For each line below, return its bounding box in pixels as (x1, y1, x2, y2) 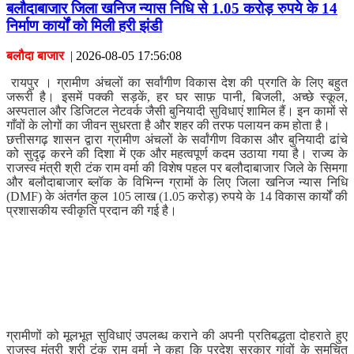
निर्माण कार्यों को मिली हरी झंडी (6, 17, 162, 34)
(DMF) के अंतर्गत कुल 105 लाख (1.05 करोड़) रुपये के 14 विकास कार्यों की (6, 190, 348, 204)
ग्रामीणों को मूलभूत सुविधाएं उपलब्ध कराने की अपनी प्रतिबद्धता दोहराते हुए (6, 329, 348, 343)
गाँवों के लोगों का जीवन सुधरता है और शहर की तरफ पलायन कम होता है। (6, 119, 330, 133)
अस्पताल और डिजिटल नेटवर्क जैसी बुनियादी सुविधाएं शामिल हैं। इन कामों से (6, 104, 348, 119)
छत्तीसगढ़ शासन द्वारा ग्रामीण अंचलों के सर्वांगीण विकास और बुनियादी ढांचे (6, 133, 348, 147)
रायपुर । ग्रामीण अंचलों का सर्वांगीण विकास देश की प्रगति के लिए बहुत (11, 76, 348, 90)
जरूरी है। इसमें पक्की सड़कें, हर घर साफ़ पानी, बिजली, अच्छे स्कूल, (6, 90, 348, 104)
